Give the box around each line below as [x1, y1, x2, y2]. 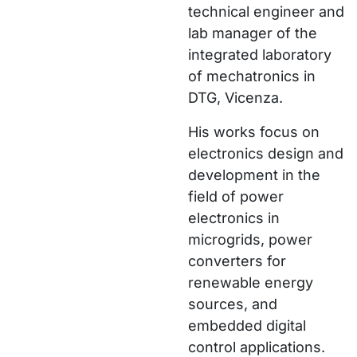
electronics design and [188, 145, 343, 162]
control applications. [188, 339, 325, 355]
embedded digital [188, 317, 306, 334]
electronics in [188, 210, 280, 226]
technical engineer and [188, 3, 344, 20]
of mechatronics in [188, 68, 316, 84]
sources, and [188, 296, 277, 312]
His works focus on [188, 124, 320, 140]
